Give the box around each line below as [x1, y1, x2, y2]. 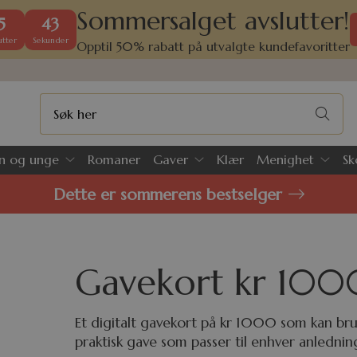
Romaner [88, 151, 140, 167]
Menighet [257, 151, 314, 167]
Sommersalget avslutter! [76, 4, 349, 37]
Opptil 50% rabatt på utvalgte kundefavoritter [76, 37, 350, 54]
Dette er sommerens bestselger [53, 184, 282, 205]
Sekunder [32, 34, 69, 45]
